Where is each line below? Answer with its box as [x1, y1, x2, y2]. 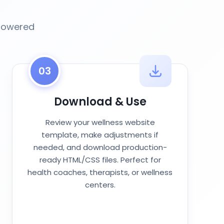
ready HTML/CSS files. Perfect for [39, 154, 161, 165]
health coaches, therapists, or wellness [27, 167, 172, 177]
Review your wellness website [45, 117, 155, 127]
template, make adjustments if [41, 129, 158, 140]
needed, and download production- [33, 142, 167, 152]
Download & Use [53, 94, 146, 109]
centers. [84, 179, 115, 190]
